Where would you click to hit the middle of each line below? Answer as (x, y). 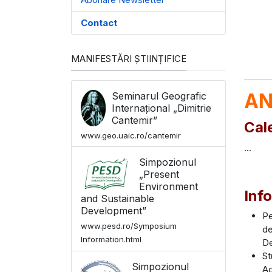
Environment (168, 187)
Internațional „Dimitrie (161, 108)
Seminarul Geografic (159, 96)
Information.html (111, 240)
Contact (99, 22)
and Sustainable (117, 199)
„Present (159, 175)
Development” (114, 211)
